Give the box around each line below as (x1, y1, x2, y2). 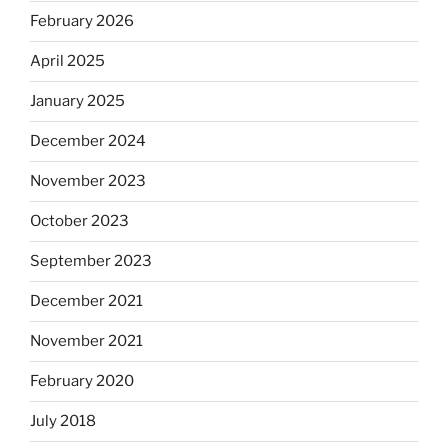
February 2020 (30, 372, 134, 391)
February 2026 (30, 12, 134, 31)
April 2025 (30, 52, 105, 71)
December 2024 (30, 132, 146, 151)
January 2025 (30, 92, 125, 111)
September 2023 (30, 252, 152, 271)
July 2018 (30, 412, 96, 431)
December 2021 (30, 292, 143, 311)
